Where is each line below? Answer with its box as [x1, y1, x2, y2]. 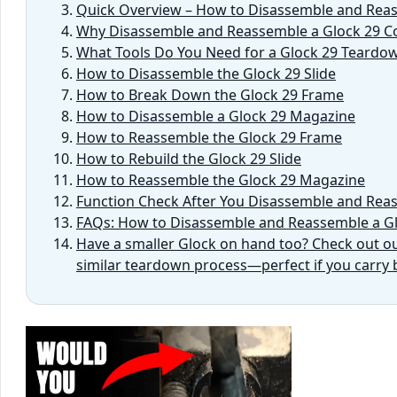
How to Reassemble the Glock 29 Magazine [76, 170, 365, 191]
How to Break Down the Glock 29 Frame [76, 85, 344, 105]
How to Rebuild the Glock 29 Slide [76, 149, 301, 169]
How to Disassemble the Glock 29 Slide [76, 64, 336, 84]
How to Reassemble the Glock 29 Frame [76, 128, 342, 148]
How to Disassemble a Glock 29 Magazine [76, 106, 355, 127]
